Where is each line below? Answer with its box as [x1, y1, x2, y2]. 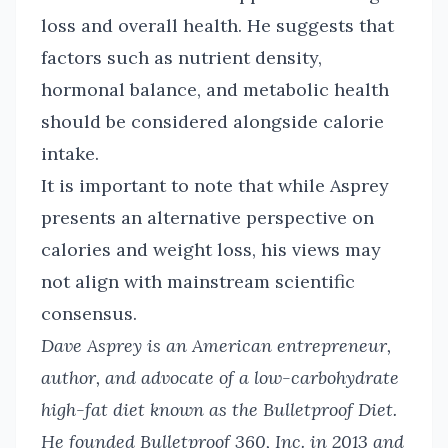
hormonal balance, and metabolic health [41, 78, 389, 101]
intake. [41, 142, 99, 165]
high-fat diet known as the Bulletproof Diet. [41, 398, 397, 421]
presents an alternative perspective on [41, 206, 374, 229]
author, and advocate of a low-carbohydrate [41, 366, 399, 389]
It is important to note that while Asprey [41, 174, 389, 197]
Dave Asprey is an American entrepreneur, [41, 334, 391, 357]
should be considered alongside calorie [41, 110, 384, 133]
